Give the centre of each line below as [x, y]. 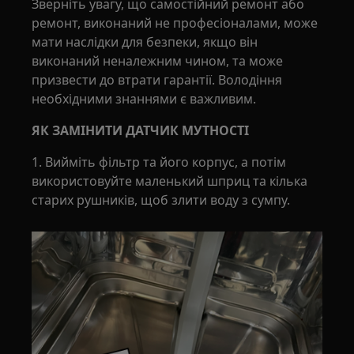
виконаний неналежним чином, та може [158, 61]
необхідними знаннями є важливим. [144, 99]
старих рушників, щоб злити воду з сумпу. [161, 200]
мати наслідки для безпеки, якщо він [145, 42]
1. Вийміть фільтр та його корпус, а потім [159, 162]
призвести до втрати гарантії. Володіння [157, 80]
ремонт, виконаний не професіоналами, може [175, 23]
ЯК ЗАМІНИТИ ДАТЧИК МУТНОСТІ [141, 130]
